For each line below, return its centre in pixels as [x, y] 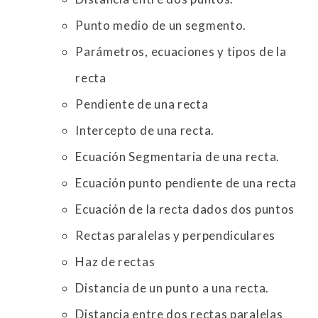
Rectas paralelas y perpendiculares [175, 236]
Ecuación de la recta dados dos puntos [185, 209]
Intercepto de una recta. [145, 131]
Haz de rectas [115, 262]
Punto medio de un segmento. [161, 26]
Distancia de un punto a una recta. [172, 288]
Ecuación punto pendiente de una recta [186, 183]
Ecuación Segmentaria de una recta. [177, 157]
